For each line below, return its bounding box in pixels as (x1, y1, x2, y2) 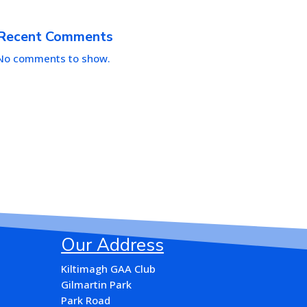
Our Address (61, 232, 164, 257)
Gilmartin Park (61, 277, 132, 291)
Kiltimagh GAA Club (61, 261, 156, 275)
